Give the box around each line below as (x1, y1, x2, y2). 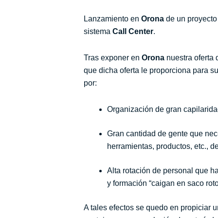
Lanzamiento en (84, 15, 141, 23)
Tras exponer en (84, 54, 142, 62)
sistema (84, 27, 110, 36)
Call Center (110, 27, 153, 36)
